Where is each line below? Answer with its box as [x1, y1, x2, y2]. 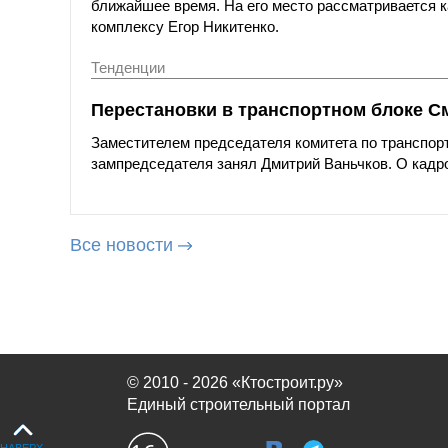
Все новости [70, 235, 173, 256]
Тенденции [91, 58, 165, 76]
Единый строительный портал [127, 396, 350, 413]
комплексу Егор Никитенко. [91, 17, 279, 35]
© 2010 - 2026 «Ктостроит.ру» [127, 374, 343, 391]
